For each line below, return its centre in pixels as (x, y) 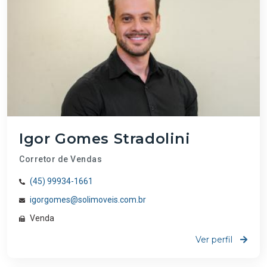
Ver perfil (215, 240)
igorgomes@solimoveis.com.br (88, 200)
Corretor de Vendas (60, 159)
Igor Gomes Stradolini (105, 139)
